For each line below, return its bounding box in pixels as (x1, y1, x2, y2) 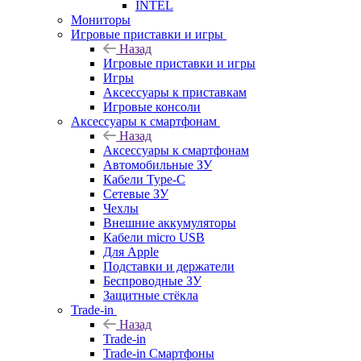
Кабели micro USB (103, 230, 205, 244)
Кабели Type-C (103, 172, 185, 186)
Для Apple (103, 244, 159, 259)
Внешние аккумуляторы (103, 215, 236, 230)
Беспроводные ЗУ (103, 273, 201, 288)
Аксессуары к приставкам (103, 85, 247, 99)
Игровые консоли (103, 99, 201, 114)
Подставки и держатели (103, 259, 234, 273)
